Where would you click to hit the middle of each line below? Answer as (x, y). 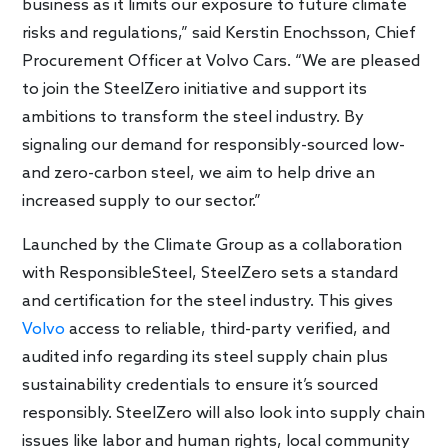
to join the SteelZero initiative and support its (195, 89)
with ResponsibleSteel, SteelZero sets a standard (210, 273)
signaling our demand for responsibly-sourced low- (214, 145)
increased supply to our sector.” (142, 201)
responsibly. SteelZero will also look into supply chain (224, 413)
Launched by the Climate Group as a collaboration (212, 245)
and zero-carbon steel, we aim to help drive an (199, 173)
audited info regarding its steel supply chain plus (205, 357)
